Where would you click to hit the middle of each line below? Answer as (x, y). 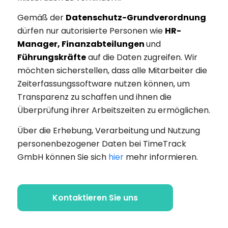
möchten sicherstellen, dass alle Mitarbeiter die (112, 71)
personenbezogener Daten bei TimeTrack (102, 144)
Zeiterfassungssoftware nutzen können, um (103, 84)
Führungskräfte (51, 58)
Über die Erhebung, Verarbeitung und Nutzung (108, 130)
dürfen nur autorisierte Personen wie (91, 31)
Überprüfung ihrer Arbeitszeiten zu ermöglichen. (113, 110)
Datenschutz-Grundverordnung (136, 18)
